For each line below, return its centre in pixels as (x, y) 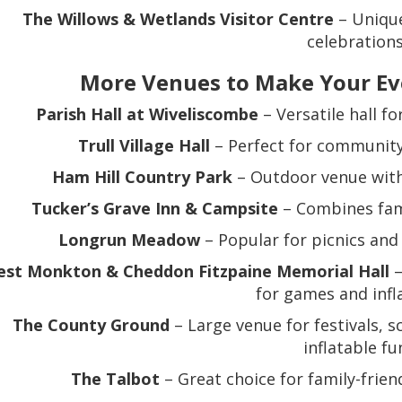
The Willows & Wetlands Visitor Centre (179, 19)
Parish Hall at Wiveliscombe (148, 114)
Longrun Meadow (130, 240)
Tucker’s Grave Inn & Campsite (155, 209)
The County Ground (92, 325)
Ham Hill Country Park (143, 177)
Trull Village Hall (144, 146)
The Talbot (115, 379)
